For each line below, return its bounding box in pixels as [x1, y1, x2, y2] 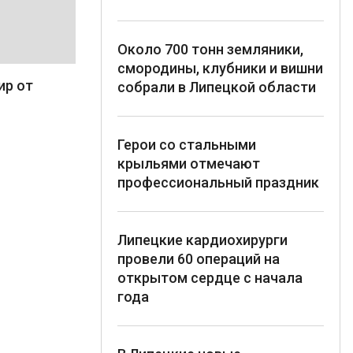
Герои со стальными [117, 136, 256, 153]
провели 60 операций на [117, 250, 280, 267]
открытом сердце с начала [117, 269, 303, 286]
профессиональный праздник [117, 173, 319, 191]
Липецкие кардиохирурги [117, 231, 288, 248]
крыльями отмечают [117, 154, 260, 172]
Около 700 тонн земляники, [117, 40, 303, 58]
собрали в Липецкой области [117, 78, 316, 95]
